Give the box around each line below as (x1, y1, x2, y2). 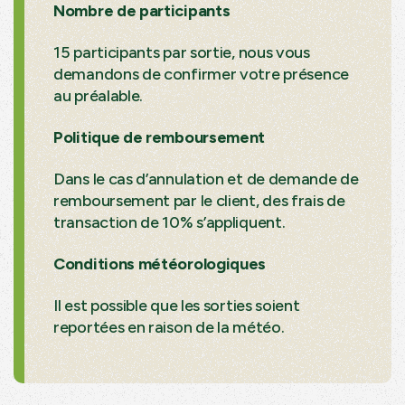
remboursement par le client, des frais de (53, 190, 345, 211)
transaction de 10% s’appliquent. (53, 212, 286, 232)
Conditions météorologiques (53, 253, 267, 274)
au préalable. (53, 85, 144, 106)
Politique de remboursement (53, 127, 266, 147)
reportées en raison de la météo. (53, 316, 285, 337)
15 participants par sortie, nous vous (53, 42, 310, 62)
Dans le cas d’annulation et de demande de (53, 168, 359, 189)
